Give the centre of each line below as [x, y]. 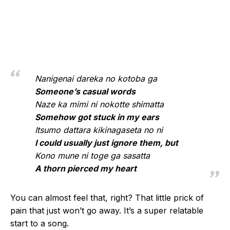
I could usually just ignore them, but [107, 143]
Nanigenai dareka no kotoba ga [96, 79]
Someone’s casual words [85, 91]
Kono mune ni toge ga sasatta [92, 156]
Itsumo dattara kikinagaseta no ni [99, 130]
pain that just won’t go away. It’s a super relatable [107, 210]
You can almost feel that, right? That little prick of [107, 198]
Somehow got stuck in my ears [97, 117]
